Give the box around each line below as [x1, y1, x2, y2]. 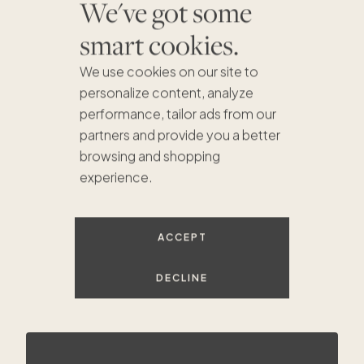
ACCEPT [157, 231, 207, 244]
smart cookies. [79, 26, 239, 63]
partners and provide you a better [79, 126, 280, 144]
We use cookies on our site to [79, 63, 258, 80]
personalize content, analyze [79, 84, 253, 102]
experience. [79, 168, 153, 186]
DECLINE [156, 271, 208, 284]
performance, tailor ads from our [79, 105, 276, 123]
